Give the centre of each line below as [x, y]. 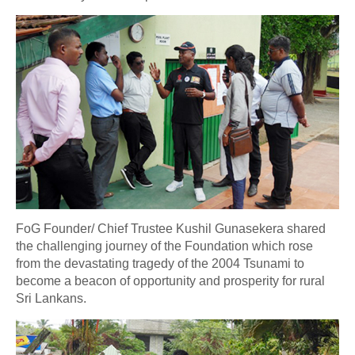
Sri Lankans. [51, 299]
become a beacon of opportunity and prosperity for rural [170, 281]
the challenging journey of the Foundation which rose [164, 246]
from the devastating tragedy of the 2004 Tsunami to [160, 264]
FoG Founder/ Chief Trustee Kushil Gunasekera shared [171, 229]
